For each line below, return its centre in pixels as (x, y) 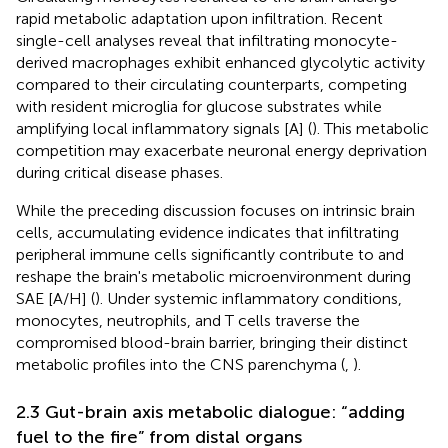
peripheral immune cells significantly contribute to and (210, 254)
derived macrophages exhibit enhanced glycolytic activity (220, 62)
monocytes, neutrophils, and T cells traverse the (188, 320)
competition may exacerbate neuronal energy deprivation (221, 150)
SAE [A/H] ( (55, 298)
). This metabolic (370, 128)
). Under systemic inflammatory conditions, (248, 298)
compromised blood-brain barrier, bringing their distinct (212, 342)
